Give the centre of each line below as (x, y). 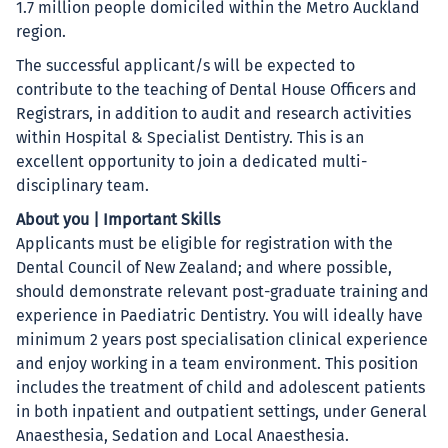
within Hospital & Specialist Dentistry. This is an (190, 138)
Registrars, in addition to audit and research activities (213, 114)
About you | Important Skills (118, 220)
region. (41, 32)
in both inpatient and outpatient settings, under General (221, 412)
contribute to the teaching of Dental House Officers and (216, 90)
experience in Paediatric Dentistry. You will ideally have (219, 316)
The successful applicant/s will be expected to (185, 66)
